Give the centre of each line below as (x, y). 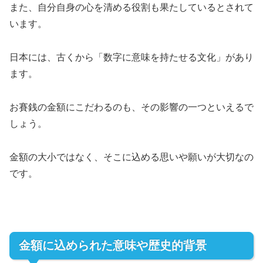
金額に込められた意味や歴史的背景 (113, 246)
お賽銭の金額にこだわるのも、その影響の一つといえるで (131, 107)
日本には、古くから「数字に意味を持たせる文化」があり (131, 58)
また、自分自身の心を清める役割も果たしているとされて (131, 8)
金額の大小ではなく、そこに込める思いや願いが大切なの (131, 157)
